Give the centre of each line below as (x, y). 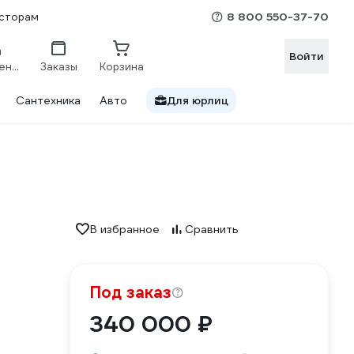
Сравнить (212, 229)
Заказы (58, 66)
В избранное (125, 229)
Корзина (122, 66)
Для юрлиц (198, 100)
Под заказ (130, 292)
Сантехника (48, 100)
